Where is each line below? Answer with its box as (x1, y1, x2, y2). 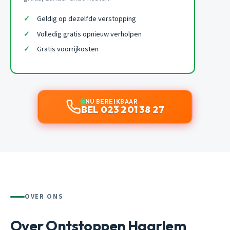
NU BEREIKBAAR (85, 97, 138, 105)
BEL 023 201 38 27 (81, 103, 165, 116)
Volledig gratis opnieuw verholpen (36, 28, 142, 40)
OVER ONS (25, 191, 63, 201)
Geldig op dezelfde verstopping (36, 13, 136, 24)
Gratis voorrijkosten (36, 44, 99, 55)
